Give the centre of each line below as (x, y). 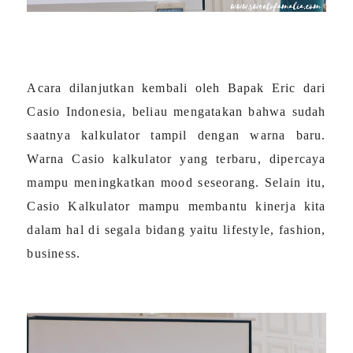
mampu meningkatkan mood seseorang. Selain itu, (176, 182)
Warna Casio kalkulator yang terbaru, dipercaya (176, 158)
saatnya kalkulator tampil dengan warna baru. (176, 135)
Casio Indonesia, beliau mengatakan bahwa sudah (176, 111)
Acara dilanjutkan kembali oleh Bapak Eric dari (176, 87)
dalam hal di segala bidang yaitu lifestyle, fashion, (176, 229)
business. (54, 253)
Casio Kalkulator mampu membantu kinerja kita (176, 206)
